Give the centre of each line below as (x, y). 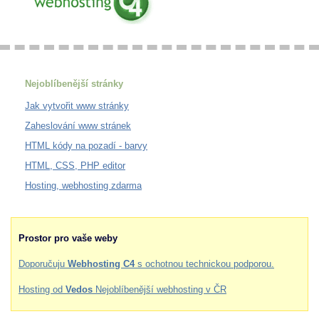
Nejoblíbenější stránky (74, 83)
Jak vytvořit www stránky (77, 105)
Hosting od (42, 289)
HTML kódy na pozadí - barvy (86, 145)
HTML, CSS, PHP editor (75, 165)
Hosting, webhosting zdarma (83, 185)
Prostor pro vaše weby (68, 238)
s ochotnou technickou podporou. (204, 263)
